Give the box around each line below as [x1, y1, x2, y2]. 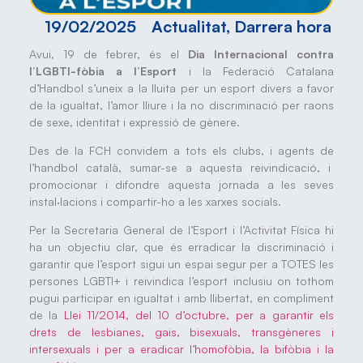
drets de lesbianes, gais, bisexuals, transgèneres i [28, 325, 335, 340]
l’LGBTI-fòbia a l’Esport [28, 63, 189, 78]
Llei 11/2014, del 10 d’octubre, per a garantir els [63, 308, 335, 322]
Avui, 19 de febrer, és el [28, 46, 189, 61]
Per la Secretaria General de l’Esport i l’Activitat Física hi [28, 223, 335, 237]
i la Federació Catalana [188, 63, 335, 78]
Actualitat [151, 16, 226, 37]
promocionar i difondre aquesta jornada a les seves [28, 177, 335, 192]
